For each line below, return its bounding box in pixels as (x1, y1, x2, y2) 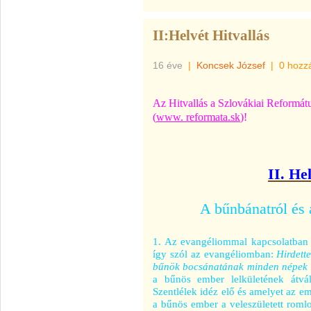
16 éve (153, 60, 183, 71)
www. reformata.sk (156, 110, 240, 124)
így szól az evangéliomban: (153, 248, 277, 260)
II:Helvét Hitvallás (153, 27, 269, 44)
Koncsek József (196, 60, 265, 71)
